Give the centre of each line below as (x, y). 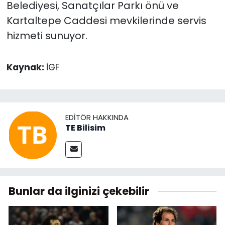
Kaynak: (26, 68)
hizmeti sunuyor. (47, 36)
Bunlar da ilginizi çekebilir (79, 191)
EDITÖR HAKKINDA (97, 118)
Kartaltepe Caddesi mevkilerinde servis (106, 21)
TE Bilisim (85, 128)
